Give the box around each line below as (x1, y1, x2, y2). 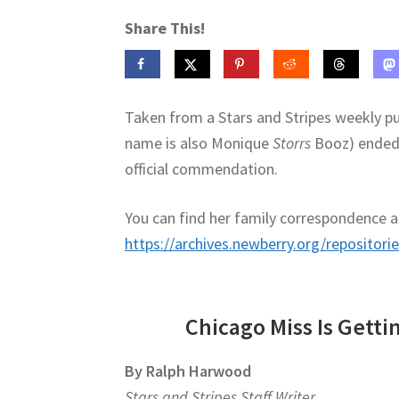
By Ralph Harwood (125, 361, 252, 382)
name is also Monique (125, 133, 273, 154)
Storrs (273, 133, 312, 154)
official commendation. (125, 159, 279, 180)
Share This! (125, 18, 206, 39)
